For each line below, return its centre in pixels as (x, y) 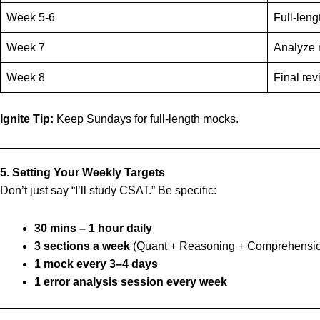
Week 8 (26, 77)
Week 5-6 (31, 17)
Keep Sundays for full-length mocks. (146, 119)
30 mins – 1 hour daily (93, 228)
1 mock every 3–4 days (96, 264)
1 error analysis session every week (131, 282)
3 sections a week (82, 246)
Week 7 (26, 47)
